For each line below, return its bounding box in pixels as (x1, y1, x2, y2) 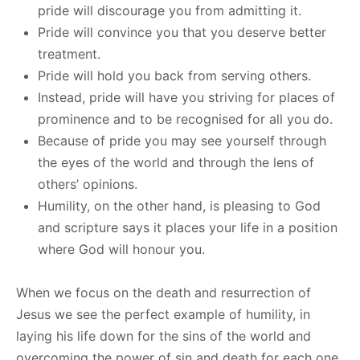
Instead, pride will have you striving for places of (38, 88, 335, 105)
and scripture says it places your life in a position (38, 219, 337, 235)
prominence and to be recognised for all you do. (38, 110, 333, 127)
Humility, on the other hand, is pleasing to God (38, 197, 321, 214)
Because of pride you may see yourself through (38, 132, 326, 149)
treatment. (38, 45, 100, 62)
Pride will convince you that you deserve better (38, 23, 326, 40)
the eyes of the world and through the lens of (38, 153, 314, 170)
